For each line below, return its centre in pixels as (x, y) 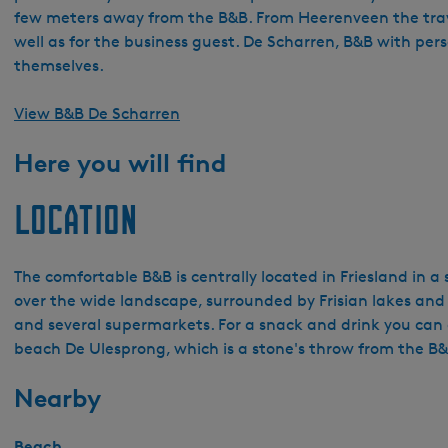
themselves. (59, 65)
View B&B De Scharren (97, 113)
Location (76, 219)
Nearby (57, 397)
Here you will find (120, 162)
